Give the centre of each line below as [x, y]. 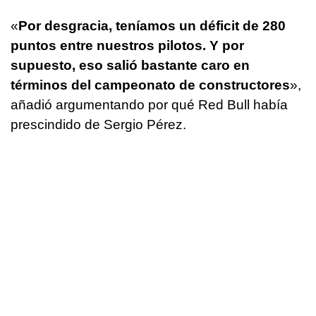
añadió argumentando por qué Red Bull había [149, 104]
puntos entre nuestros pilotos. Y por [127, 45]
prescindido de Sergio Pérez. [98, 124]
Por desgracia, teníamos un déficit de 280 [152, 25]
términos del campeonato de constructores [150, 85]
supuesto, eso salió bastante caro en [130, 65]
